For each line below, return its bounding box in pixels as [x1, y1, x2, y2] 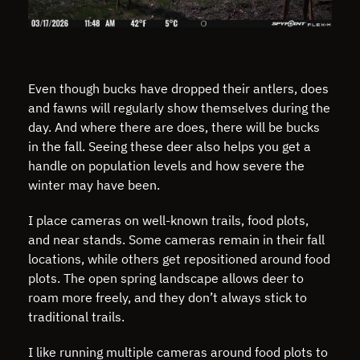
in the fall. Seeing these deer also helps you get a [28, 138, 311, 155]
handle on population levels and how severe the [28, 157, 305, 174]
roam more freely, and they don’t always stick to [28, 289, 307, 306]
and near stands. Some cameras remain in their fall [28, 231, 325, 248]
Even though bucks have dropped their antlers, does [28, 80, 329, 97]
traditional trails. [28, 309, 128, 325]
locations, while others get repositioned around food [28, 251, 330, 268]
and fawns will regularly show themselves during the [28, 100, 330, 117]
